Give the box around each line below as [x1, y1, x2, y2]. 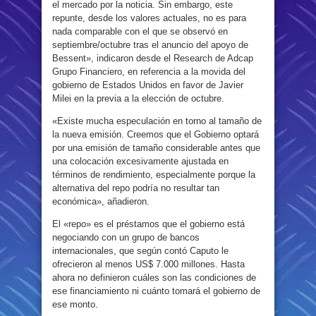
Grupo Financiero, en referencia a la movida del [52, 66, 245, 77]
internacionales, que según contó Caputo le [52, 245, 229, 256]
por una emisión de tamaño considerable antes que [52, 142, 260, 153]
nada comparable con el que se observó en [52, 26, 228, 37]
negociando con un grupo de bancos [52, 232, 200, 243]
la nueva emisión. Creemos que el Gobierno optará [52, 129, 259, 140]
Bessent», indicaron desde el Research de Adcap [52, 53, 253, 63]
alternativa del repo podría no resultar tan [52, 183, 219, 193]
